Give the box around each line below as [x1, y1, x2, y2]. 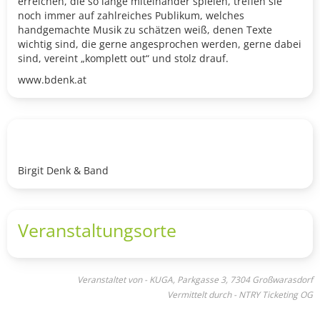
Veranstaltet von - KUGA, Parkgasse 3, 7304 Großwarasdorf [77, 274, 313, 286]
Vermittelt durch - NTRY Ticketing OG [167, 289, 313, 301]
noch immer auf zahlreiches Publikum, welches [18, 9, 244, 23]
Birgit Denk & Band [18, 164, 109, 178]
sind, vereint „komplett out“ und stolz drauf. [18, 51, 229, 66]
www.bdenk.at [18, 73, 86, 87]
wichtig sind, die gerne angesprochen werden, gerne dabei [18, 37, 301, 51]
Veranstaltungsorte [18, 218, 176, 243]
